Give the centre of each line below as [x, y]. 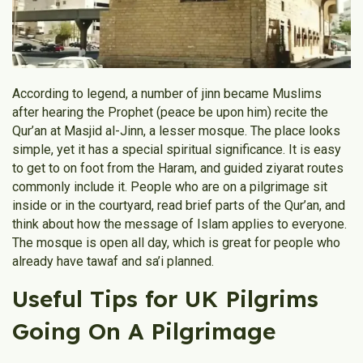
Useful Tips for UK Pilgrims [165, 298]
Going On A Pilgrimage [144, 331]
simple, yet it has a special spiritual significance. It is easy [177, 150]
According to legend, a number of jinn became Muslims [167, 94]
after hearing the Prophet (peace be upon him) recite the [170, 113]
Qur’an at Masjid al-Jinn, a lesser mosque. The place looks [176, 131]
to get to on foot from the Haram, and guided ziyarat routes [178, 169]
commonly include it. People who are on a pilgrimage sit [170, 187]
